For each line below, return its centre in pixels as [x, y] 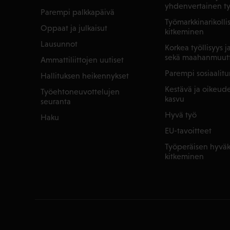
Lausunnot [59, 44]
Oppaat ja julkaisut [74, 28]
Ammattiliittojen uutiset [82, 60]
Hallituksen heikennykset [85, 75]
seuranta [56, 101]
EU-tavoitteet [188, 130]
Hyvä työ [180, 114]
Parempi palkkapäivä [78, 12]
